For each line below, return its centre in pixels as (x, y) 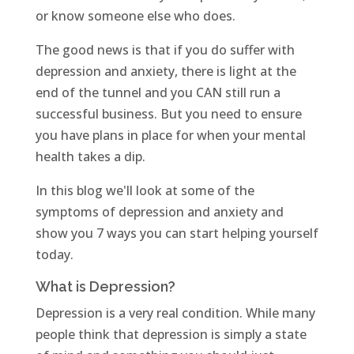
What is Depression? (105, 287)
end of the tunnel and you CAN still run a (158, 93)
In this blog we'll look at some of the (145, 191)
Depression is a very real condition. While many (175, 313)
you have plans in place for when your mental (170, 136)
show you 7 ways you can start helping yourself (177, 233)
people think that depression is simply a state (171, 335)
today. (54, 255)
